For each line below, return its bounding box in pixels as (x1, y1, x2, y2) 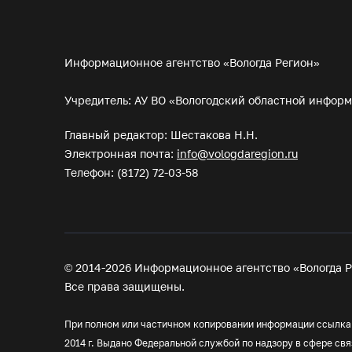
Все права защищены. (64, 280, 185, 293)
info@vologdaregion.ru (177, 147, 298, 160)
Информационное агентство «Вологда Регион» (64, 56, 320, 69)
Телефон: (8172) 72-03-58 (64, 166, 199, 179)
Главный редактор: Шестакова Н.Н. (64, 128, 258, 141)
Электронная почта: (64, 147, 177, 160)
